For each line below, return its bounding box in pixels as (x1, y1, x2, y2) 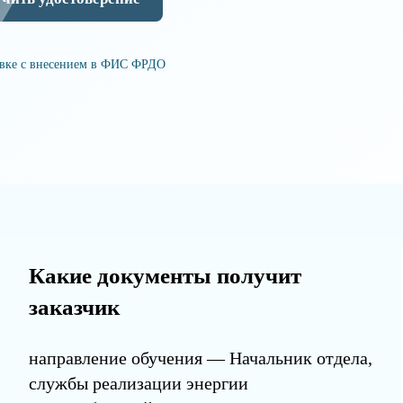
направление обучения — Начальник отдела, (28, 348, 372, 369)
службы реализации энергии (28, 373, 248, 394)
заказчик (28, 295, 120, 320)
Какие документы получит (28, 264, 301, 289)
